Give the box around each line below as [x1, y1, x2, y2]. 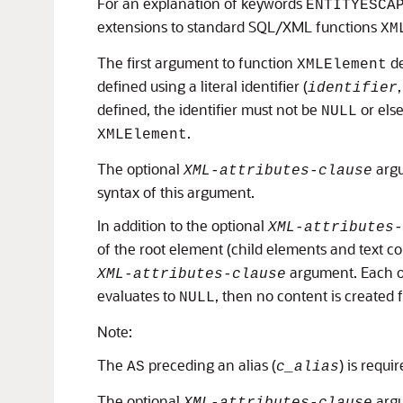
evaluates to [97, 285, 179, 305]
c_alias [276, 358, 339, 375]
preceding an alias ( [145, 354, 276, 374]
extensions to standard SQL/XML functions [97, 16, 381, 36]
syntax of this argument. [97, 182, 255, 201]
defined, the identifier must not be [97, 99, 321, 119]
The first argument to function [97, 52, 297, 72]
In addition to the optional [97, 215, 268, 235]
